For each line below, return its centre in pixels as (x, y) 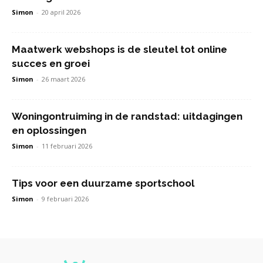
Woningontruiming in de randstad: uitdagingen (127, 116)
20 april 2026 (61, 12)
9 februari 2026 (65, 199)
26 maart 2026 (63, 79)
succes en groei (51, 63)
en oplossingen (49, 130)
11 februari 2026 (67, 146)
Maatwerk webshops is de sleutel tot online (119, 49)
